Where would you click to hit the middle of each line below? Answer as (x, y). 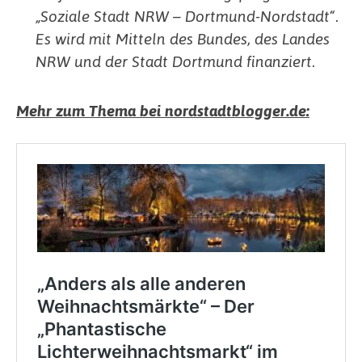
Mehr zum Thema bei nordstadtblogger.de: (163, 111)
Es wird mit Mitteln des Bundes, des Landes (183, 38)
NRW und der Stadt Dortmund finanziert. (176, 61)
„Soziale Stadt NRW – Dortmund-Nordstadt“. (187, 15)
